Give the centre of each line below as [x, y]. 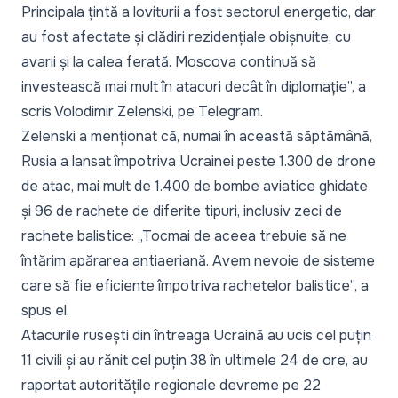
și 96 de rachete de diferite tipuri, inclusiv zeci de [182, 211]
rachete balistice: [80, 236]
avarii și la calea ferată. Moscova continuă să [169, 62]
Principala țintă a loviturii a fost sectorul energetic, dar [199, 12]
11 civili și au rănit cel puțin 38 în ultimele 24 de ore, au [195, 361]
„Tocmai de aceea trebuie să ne [242, 236]
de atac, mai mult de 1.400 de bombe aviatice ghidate [195, 187]
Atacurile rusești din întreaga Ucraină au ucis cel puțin [196, 336]
